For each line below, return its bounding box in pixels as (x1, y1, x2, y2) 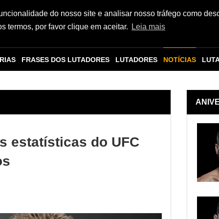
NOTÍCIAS (163, 56, 196, 64)
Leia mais (131, 22, 165, 31)
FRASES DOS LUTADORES (22, 56, 109, 64)
